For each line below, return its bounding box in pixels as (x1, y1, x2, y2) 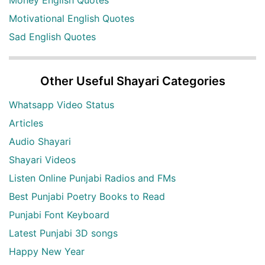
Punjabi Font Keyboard (9, 209, 109, 221)
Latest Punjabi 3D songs (9, 227, 118, 240)
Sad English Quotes (9, 31, 96, 43)
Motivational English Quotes (9, 12, 134, 25)
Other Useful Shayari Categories (40, 74, 225, 89)
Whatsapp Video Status (9, 99, 114, 111)
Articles (9, 117, 43, 130)
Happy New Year (9, 245, 85, 258)
